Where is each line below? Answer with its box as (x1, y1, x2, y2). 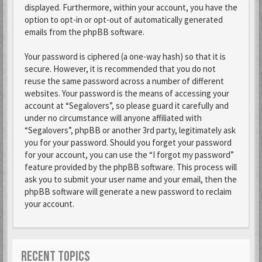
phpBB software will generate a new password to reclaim (25, 186, 232, 197)
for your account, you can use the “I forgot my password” (25, 149, 234, 160)
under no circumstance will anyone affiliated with (25, 112, 202, 123)
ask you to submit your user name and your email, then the (25, 174, 237, 185)
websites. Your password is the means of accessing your (25, 88, 229, 99)
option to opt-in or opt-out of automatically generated (25, 14, 223, 25)
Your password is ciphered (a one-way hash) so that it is (25, 51, 226, 62)
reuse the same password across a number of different (25, 75, 224, 87)
